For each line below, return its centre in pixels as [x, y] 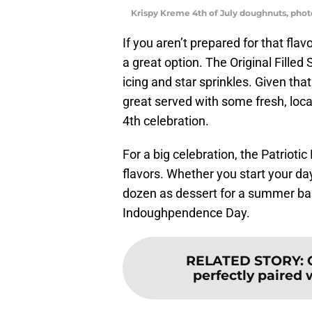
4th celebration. [166, 120]
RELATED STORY [243, 260]
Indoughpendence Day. [186, 212]
